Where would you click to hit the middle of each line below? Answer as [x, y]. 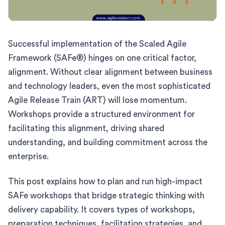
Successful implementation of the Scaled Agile [97, 44]
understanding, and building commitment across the [108, 142]
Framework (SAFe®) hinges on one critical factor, [102, 58]
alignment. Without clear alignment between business [110, 72]
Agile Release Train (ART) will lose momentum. [97, 100]
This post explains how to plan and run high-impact [105, 181]
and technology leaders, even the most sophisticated [109, 86]
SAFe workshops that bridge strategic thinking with [106, 195]
